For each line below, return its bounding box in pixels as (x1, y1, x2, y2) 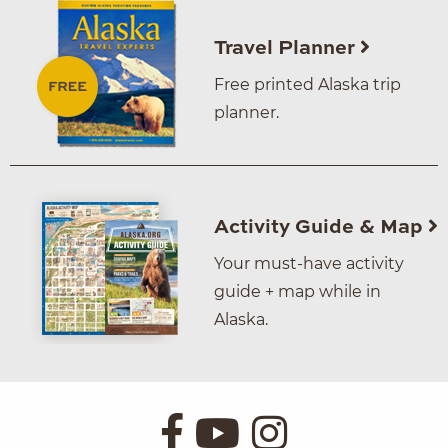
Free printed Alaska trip (214, 75, 401, 95)
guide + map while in (214, 282, 381, 302)
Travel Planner (214, 39, 360, 60)
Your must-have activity (214, 254, 404, 274)
